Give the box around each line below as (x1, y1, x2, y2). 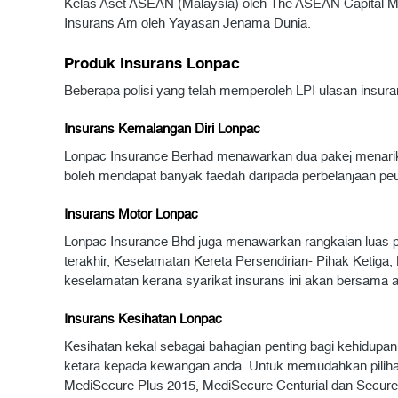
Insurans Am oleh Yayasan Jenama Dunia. (64, 17, 311, 30)
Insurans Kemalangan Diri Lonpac (64, 123, 260, 136)
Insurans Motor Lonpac (64, 208, 198, 221)
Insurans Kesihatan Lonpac (64, 313, 222, 326)
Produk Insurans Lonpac (64, 53, 240, 72)
